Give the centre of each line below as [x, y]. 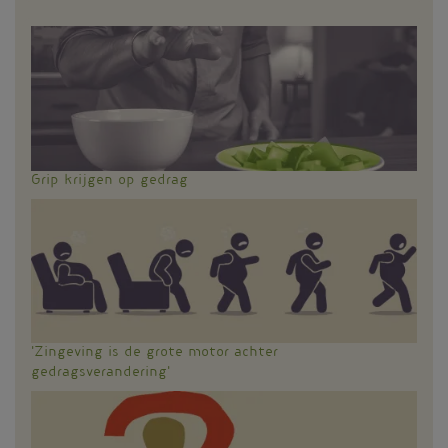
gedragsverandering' [100, 373]
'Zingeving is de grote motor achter [154, 353]
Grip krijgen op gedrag [109, 181]
